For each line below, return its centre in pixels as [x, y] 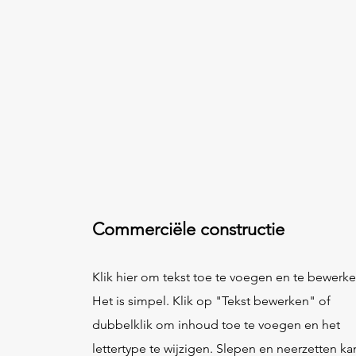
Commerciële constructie [188, 229]
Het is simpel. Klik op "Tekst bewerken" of [211, 301]
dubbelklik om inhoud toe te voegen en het [216, 325]
